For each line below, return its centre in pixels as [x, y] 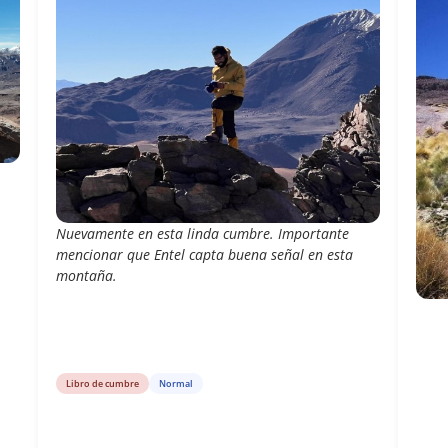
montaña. [86, 275]
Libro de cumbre [102, 383]
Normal [175, 383]
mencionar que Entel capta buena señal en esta [204, 254]
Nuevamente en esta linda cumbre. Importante [202, 233]
